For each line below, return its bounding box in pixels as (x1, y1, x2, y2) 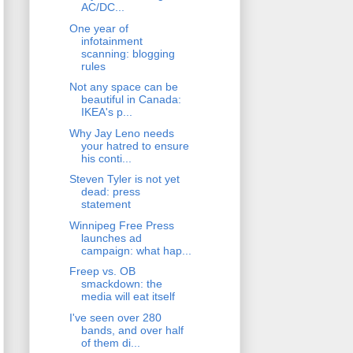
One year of (69, 21, 128, 35)
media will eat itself (80, 290, 175, 303)
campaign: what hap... (80, 243, 191, 257)
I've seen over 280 (69, 310, 162, 324)
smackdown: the (80, 277, 162, 291)
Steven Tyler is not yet (69, 173, 180, 186)
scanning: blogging (80, 46, 175, 60)
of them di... (80, 336, 140, 349)
